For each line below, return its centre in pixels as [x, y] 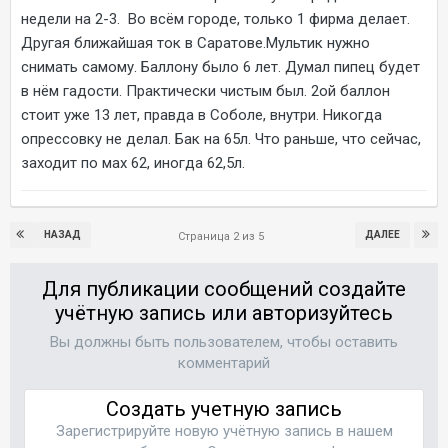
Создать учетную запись [224, 408]
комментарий [224, 362]
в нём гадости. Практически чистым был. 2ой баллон [205, 90]
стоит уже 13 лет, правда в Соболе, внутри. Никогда [201, 114]
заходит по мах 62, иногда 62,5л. [133, 162]
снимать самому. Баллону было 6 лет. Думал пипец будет [220, 66]
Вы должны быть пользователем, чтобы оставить [224, 341]
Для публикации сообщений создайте [224, 288]
